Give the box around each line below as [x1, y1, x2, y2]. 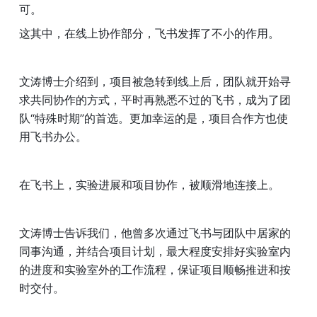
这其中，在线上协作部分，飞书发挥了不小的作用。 [19, 25, 279, 40]
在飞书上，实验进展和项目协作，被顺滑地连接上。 [19, 177, 279, 192]
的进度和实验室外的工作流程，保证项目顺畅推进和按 [19, 262, 291, 277]
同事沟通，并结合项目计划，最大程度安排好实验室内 [19, 243, 291, 258]
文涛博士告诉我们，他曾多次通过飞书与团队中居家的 [19, 225, 291, 240]
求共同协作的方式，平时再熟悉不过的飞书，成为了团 [19, 92, 291, 107]
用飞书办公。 [19, 129, 87, 144]
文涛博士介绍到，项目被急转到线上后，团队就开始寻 [19, 74, 291, 88]
